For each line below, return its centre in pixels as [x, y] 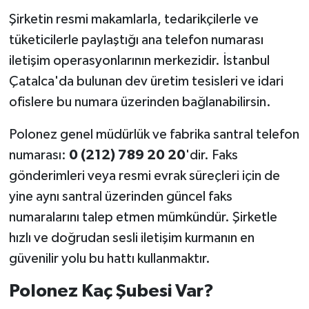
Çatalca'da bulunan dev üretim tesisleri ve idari [146, 81]
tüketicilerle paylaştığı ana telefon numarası [136, 40]
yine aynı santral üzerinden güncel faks [120, 196]
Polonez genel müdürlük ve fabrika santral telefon [154, 134]
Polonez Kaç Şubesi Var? [111, 291]
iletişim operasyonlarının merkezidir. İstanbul [139, 60]
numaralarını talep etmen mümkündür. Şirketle [143, 217]
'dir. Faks [211, 155]
